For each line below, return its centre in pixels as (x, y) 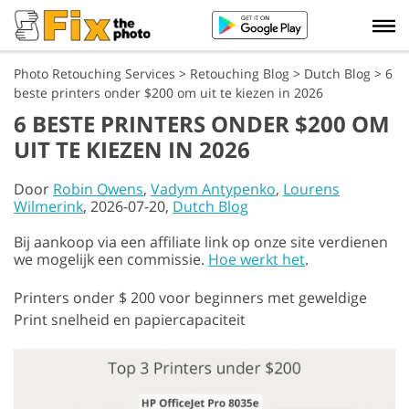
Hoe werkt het (257, 259)
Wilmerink (48, 206)
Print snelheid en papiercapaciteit (130, 320)
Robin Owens (98, 189)
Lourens (311, 189)
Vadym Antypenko (213, 189)
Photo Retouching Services (94, 73)
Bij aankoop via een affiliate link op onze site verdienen (201, 242)
